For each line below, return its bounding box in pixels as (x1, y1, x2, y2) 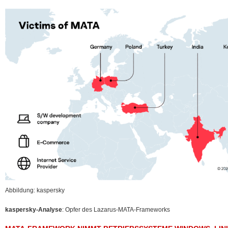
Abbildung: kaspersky (5, 187, 65, 194)
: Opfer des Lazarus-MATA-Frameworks (62, 206, 170, 213)
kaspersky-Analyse (5, 206, 62, 213)
